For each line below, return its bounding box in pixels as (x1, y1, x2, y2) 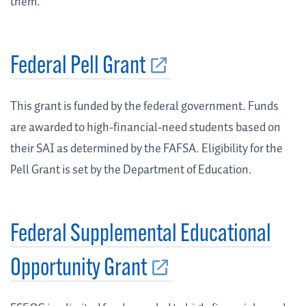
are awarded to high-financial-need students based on (10, 118, 281, 138)
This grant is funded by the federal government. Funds (10, 97, 279, 117)
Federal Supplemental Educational (10, 223, 271, 248)
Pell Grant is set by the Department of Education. (10, 161, 252, 180)
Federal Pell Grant (10, 55, 145, 80)
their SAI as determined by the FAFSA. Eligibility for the (10, 139, 283, 159)
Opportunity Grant (10, 257, 147, 282)
